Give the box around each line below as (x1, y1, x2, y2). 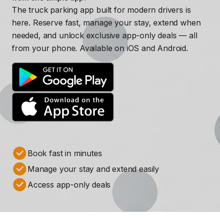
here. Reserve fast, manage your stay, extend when (12, 17, 201, 27)
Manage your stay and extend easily (27, 164, 160, 174)
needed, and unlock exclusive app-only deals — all (12, 30, 197, 40)
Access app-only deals (27, 179, 111, 190)
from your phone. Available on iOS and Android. (12, 43, 188, 53)
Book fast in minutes (27, 148, 102, 158)
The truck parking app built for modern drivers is (12, 4, 191, 15)
